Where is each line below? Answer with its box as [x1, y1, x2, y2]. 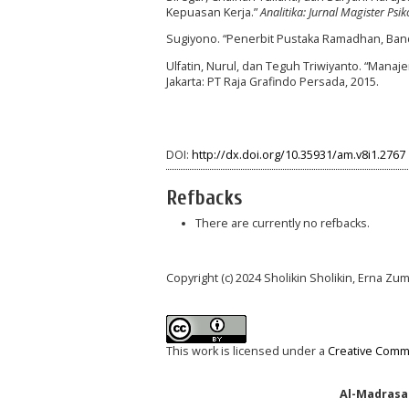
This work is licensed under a [166, 343, 328, 360]
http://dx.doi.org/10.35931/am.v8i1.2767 [192, 147, 405, 163]
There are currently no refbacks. [194, 215, 370, 231]
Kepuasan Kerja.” [166, 4, 260, 20]
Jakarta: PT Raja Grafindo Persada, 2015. [166, 73, 379, 89]
